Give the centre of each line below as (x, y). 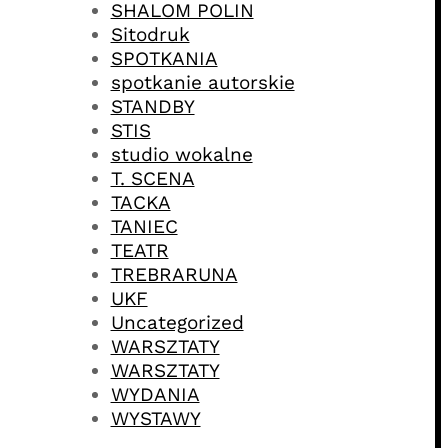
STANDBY (152, 106)
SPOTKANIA (164, 58)
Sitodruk (150, 34)
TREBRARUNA (174, 274)
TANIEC (144, 226)
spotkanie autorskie (202, 82)
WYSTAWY (155, 418)
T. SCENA (152, 178)
